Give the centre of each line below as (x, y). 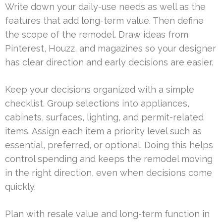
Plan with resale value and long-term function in (107, 214)
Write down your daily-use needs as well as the (105, 6)
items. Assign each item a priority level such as (103, 131)
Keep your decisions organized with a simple (100, 89)
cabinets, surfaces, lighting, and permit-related (104, 117)
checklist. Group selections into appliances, (97, 103)
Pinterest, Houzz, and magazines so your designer (111, 48)
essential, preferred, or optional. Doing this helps (109, 145)
